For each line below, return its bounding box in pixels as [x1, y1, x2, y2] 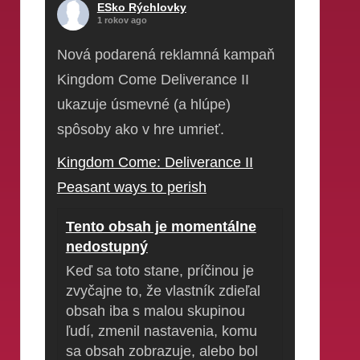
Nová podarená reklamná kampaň [56, 46, 275, 63]
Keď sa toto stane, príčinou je [65, 262, 254, 279]
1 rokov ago [96, 14, 147, 25]
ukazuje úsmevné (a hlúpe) [56, 96, 231, 112]
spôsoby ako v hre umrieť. [56, 121, 224, 137]
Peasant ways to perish [56, 178, 207, 195]
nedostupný [65, 238, 148, 255]
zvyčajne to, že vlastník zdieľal [65, 282, 260, 299]
